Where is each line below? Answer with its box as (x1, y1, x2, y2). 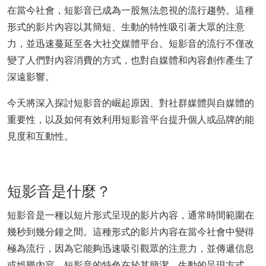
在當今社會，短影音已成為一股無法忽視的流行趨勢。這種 (7, 5, 254, 15)
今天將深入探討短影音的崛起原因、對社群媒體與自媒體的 (7, 98, 254, 108)
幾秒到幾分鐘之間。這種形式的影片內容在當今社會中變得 (7, 227, 254, 237)
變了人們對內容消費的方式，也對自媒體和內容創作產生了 (7, 55, 254, 65)
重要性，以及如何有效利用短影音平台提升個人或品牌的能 (7, 115, 254, 125)
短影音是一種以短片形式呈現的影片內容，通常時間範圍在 (7, 210, 254, 220)
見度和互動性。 (7, 131, 74, 141)
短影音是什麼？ (7, 183, 111, 199)
